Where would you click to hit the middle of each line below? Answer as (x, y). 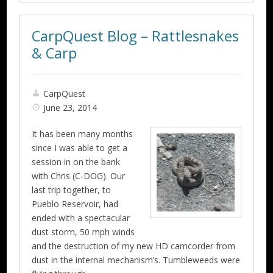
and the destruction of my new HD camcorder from (134, 246)
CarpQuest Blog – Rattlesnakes (136, 36)
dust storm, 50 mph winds (83, 232)
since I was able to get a (80, 147)
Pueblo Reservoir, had (75, 204)
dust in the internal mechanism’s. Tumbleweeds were (136, 260)
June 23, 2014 (70, 107)
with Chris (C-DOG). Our (79, 175)
